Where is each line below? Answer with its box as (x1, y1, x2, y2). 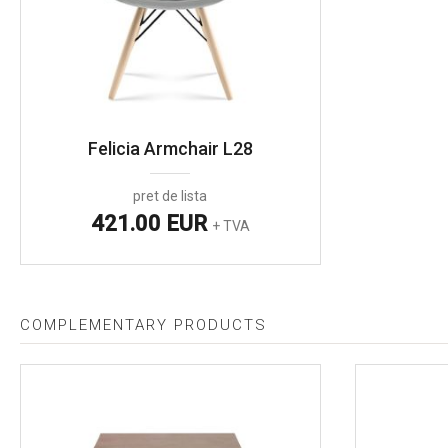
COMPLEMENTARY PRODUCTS (20, 315, 267, 334)
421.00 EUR (90, 210, 212, 236)
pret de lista (133, 187, 208, 204)
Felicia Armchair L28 (87, 137, 253, 159)
